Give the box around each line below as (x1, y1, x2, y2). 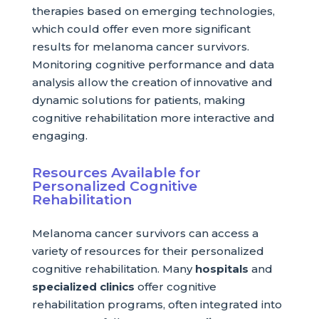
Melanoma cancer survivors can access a (31, 226, 258, 240)
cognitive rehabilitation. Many (31, 262, 195, 276)
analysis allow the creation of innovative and (31, 75, 273, 89)
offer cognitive (134, 280, 216, 293)
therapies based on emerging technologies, (31, 4, 275, 18)
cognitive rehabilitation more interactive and (31, 111, 275, 125)
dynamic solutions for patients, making (31, 93, 246, 107)
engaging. (31, 129, 88, 142)
